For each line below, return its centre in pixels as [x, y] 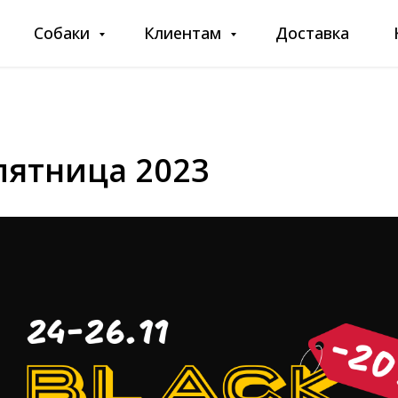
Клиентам [185, 33]
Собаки [64, 33]
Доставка [312, 33]
